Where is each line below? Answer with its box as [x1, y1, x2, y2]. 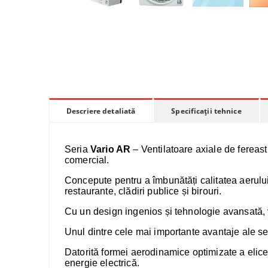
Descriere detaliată [66, 106, 136, 116]
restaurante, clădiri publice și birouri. [65, 186, 222, 196]
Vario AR [90, 144, 131, 154]
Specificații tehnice [171, 105, 242, 116]
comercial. [65, 155, 109, 165]
